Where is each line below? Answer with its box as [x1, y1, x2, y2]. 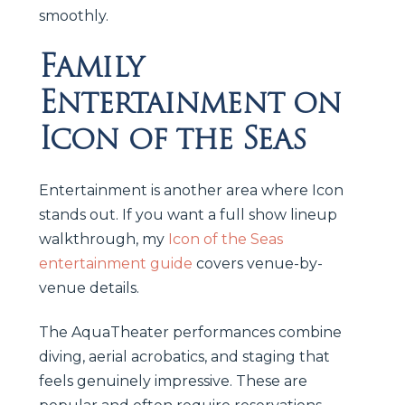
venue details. [39, 278, 139, 297]
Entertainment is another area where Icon [39, 181, 344, 199]
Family [39, 41, 143, 90]
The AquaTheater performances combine [39, 323, 342, 341]
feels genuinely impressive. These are [39, 372, 307, 390]
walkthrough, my [39, 230, 168, 248]
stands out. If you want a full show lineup [39, 205, 337, 223]
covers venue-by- [193, 254, 323, 272]
